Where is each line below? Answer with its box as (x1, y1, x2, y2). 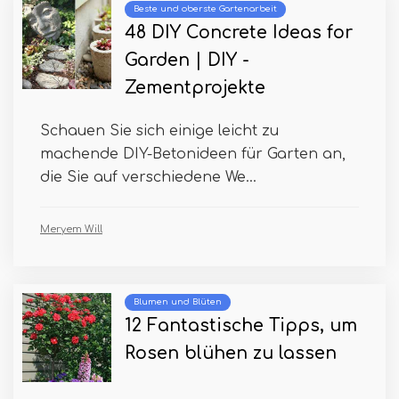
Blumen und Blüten (134, 297, 222, 306)
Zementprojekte (125, 77, 265, 97)
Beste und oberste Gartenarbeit (134, 4, 277, 13)
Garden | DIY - (125, 50, 249, 69)
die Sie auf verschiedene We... (40, 168, 256, 185)
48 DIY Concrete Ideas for (125, 22, 353, 42)
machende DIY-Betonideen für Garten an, (40, 145, 346, 162)
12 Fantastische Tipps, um (125, 315, 357, 335)
